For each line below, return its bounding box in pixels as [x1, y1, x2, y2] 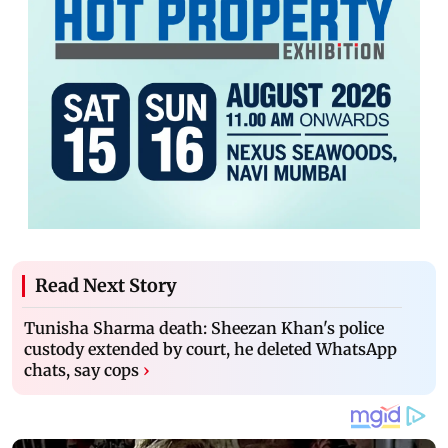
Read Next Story [35, 273, 177, 297]
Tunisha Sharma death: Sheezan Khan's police [24, 317, 384, 338]
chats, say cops [24, 359, 139, 380]
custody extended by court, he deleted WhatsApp [24, 338, 397, 359]
